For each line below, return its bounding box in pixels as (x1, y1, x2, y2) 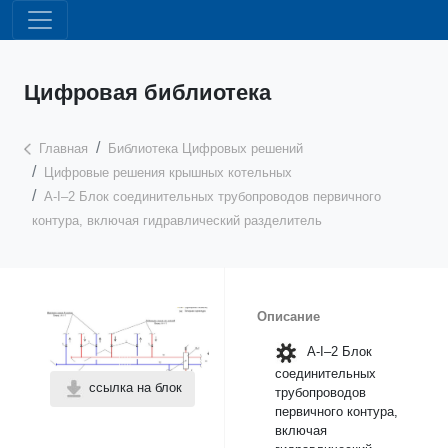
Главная (38, 141, 88, 156)
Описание (257, 309, 320, 324)
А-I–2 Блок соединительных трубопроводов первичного (44, 189, 381, 204)
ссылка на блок (84, 380, 182, 396)
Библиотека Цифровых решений (107, 141, 303, 156)
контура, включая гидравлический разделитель (32, 213, 322, 228)
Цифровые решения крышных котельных (44, 165, 292, 180)
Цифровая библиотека (24, 80, 271, 105)
